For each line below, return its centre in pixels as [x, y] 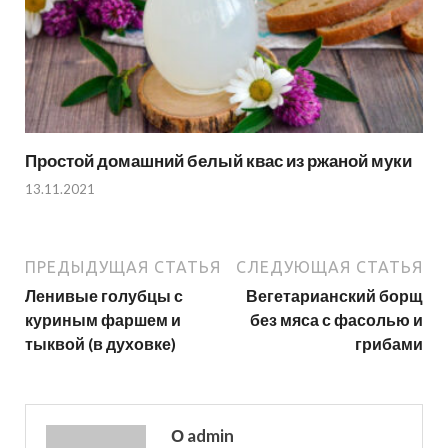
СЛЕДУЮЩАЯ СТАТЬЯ [329, 267]
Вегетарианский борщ [334, 296]
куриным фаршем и [103, 320]
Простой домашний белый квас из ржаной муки [218, 160]
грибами [389, 344]
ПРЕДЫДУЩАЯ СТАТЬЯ [123, 267]
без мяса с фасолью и [336, 320]
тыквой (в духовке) [100, 344]
